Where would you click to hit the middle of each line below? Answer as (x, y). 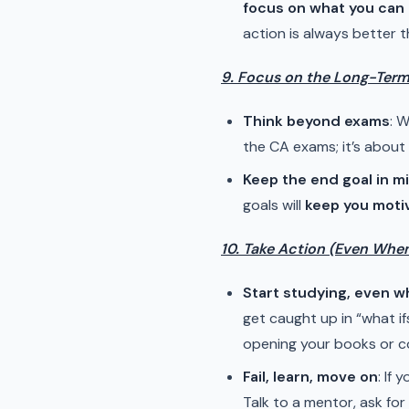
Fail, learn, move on (310, 377)
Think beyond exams (316, 121)
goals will (274, 205)
